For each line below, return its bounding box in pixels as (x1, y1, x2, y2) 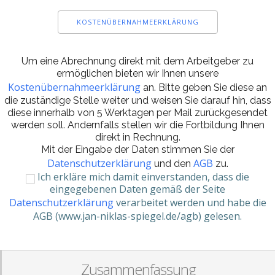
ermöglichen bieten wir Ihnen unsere (56, 68, 219, 79)
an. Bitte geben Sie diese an (143, 82, 267, 93)
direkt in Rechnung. (95, 131, 180, 143)
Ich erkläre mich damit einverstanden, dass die (35, 170, 249, 184)
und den (151, 158, 193, 169)
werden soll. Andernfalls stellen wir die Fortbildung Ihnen (10, 119, 265, 131)
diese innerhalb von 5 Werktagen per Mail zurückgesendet (7, 107, 268, 118)
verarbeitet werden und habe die (113, 196, 266, 209)
